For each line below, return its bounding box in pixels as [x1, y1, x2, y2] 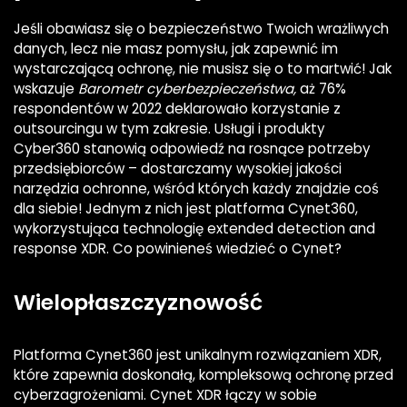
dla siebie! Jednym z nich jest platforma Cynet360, [14, 199, 358, 219]
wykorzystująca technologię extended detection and [14, 219, 375, 239]
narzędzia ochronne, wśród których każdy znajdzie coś [14, 179, 379, 199]
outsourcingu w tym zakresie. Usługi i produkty [14, 119, 325, 139]
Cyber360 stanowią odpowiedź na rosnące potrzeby [14, 139, 371, 159]
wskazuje [14, 79, 78, 99]
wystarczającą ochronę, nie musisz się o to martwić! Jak [14, 59, 392, 79]
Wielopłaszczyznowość [14, 287, 263, 318]
